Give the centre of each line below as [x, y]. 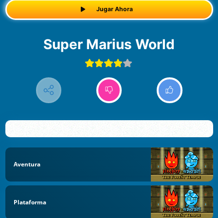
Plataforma [30, 202]
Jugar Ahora [114, 9]
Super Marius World [113, 44]
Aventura [27, 164]
